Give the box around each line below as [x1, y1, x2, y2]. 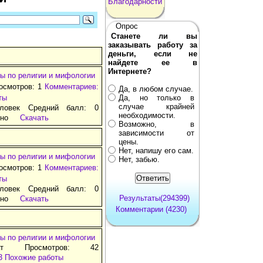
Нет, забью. [119, 154, 160, 164]
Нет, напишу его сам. [119, 146, 194, 155]
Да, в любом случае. [119, 84, 193, 93]
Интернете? [108, 66, 151, 76]
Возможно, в [119, 119, 194, 129]
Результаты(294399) [119, 193, 190, 203]
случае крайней [119, 102, 194, 111]
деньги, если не [108, 49, 197, 58]
